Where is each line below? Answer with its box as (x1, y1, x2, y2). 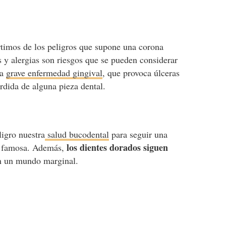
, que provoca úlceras (102, 67, 180, 79)
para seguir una (109, 128, 168, 140)
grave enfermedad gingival (6, 67, 103, 79)
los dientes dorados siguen (67, 141, 168, 154)
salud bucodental (45, 128, 109, 140)
